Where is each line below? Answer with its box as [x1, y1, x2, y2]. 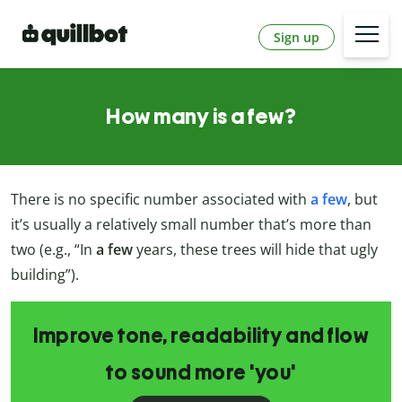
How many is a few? [106, 103, 296, 130]
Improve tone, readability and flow [33, 323, 369, 349]
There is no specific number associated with [11, 189, 310, 210]
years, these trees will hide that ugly [133, 240, 378, 260]
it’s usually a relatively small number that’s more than [11, 214, 371, 235]
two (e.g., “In [11, 240, 96, 260]
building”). [11, 265, 79, 285]
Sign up [274, 28, 319, 46]
